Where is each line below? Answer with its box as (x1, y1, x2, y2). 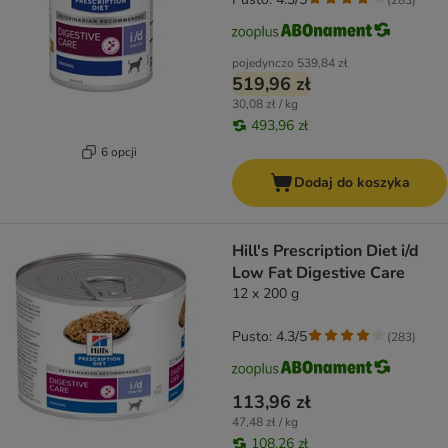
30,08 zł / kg (232, 96, 298, 113)
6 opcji (100, 143, 137, 160)
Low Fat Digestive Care (232, 262, 405, 285)
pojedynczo (232, 55, 294, 72)
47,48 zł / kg (232, 414, 298, 431)
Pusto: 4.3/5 (232, 327, 307, 347)
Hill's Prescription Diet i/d (232, 240, 419, 263)
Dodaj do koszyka (293, 173, 410, 193)
